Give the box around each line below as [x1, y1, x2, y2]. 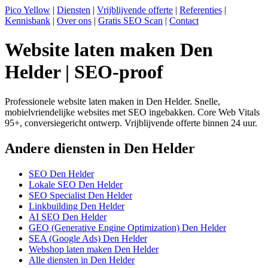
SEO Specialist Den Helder [29, 190, 132, 200]
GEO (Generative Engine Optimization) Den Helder [29, 222, 226, 233]
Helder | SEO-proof [5, 61, 163, 83]
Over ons [57, 16, 92, 26]
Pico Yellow [5, 5, 50, 15]
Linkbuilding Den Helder [29, 200, 124, 211]
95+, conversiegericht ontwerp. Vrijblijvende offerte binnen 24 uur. [5, 117, 257, 128]
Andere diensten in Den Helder [5, 140, 195, 156]
